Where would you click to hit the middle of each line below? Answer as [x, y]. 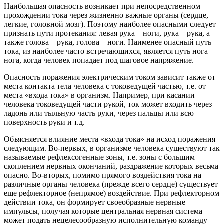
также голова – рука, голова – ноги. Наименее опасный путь [108, 42]
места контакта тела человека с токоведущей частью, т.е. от [105, 86]
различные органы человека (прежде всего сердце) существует [111, 184]
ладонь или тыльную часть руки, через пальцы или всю [99, 113]
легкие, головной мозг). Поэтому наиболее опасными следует [110, 24]
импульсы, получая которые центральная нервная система [103, 211]
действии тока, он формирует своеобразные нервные [95, 202]
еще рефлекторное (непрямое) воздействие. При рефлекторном [112, 193]
